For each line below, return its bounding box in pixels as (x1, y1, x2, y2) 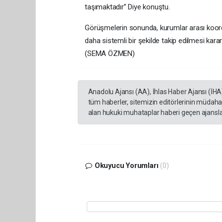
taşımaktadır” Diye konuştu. (85, 2, 170, 11)
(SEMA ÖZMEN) (85, 49, 135, 58)
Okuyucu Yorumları (92, 162, 161, 170)
